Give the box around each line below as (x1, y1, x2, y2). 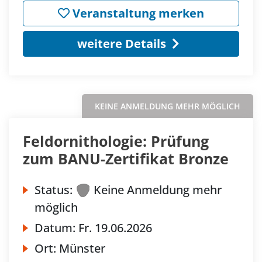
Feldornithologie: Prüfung (23, 130, 209, 151)
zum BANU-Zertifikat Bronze (23, 148, 229, 168)
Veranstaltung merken (70, 5, 204, 21)
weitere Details (77, 35, 166, 51)
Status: (35, 181, 73, 198)
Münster (59, 240, 105, 256)
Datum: (35, 219, 78, 236)
